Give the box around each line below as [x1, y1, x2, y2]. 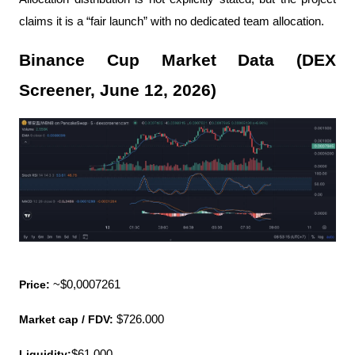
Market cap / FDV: [19, 313, 113, 326]
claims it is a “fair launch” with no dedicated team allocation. [19, 14, 324, 28]
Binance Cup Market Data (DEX [19, 50, 336, 70]
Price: [19, 278, 53, 292]
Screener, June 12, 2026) [19, 80, 216, 100]
